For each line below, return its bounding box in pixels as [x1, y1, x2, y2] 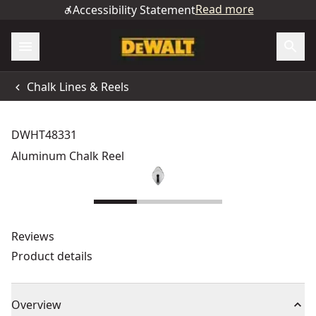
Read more [195, 1, 254, 17]
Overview [11, 297, 61, 312]
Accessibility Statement [72, 2, 195, 18]
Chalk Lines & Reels [27, 78, 129, 95]
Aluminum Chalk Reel [11, 148, 124, 164]
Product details [11, 248, 92, 264]
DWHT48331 [11, 127, 77, 142]
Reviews [11, 229, 54, 244]
